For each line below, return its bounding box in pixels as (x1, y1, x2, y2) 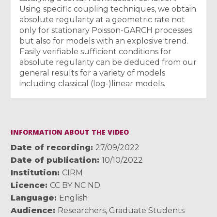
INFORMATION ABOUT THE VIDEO (11, 127, 129, 137)
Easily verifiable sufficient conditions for (19, 46, 172, 56)
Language (11, 193, 55, 202)
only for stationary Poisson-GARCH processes (19, 25, 193, 35)
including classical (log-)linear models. (19, 78, 166, 88)
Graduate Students (109, 205, 185, 215)
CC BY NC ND (50, 180, 101, 190)
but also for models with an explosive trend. (19, 36, 189, 46)
